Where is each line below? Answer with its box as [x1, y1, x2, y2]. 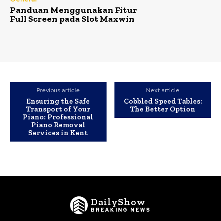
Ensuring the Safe [26, 97, 90, 106]
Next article [146, 86, 180, 95]
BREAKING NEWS [90, 207, 151, 214]
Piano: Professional [23, 112, 94, 122]
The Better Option [130, 105, 196, 114]
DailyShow [90, 196, 146, 208]
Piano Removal [31, 120, 85, 130]
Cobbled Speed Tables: [123, 97, 202, 106]
